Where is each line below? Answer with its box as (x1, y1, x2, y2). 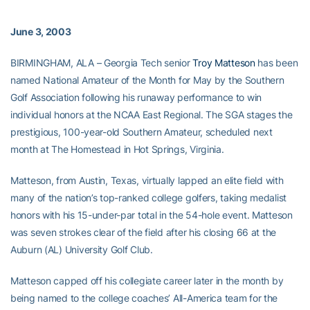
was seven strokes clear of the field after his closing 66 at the (10, 226, 277, 238)
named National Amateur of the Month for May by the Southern (10, 74, 284, 86)
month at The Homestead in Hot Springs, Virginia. (10, 143, 224, 155)
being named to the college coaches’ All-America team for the (10, 292, 278, 304)
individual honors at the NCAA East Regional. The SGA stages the (10, 109, 293, 120)
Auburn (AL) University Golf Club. (10, 244, 153, 255)
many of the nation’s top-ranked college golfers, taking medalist (10, 192, 287, 203)
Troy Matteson (192, 57, 255, 69)
